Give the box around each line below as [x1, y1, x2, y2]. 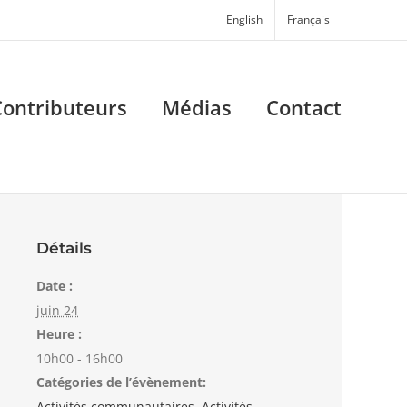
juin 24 [36, 302, 78, 319]
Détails [36, 239, 92, 257]
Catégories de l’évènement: [36, 373, 206, 391]
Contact [266, 94, 342, 121]
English [226, 12, 263, 27]
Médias [162, 94, 232, 121]
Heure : [36, 325, 82, 342]
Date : [36, 277, 73, 294]
